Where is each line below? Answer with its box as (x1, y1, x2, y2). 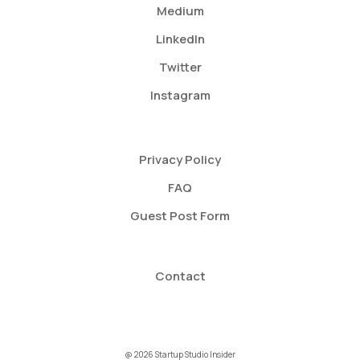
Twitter (158, 59, 202, 76)
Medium (156, 2, 204, 20)
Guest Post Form (130, 207, 230, 225)
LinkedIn (155, 31, 205, 48)
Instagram (149, 87, 211, 104)
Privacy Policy (139, 151, 221, 169)
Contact (154, 268, 206, 285)
